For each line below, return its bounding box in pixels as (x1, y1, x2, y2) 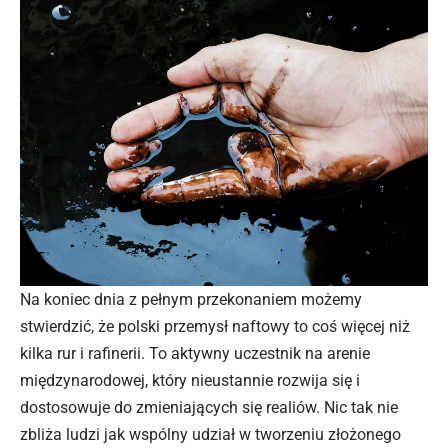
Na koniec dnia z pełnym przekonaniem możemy (20, 290, 362, 310)
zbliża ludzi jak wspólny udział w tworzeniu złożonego (20, 425, 401, 445)
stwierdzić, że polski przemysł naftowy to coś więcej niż (20, 317, 410, 337)
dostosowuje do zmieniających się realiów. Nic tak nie (20, 398, 398, 418)
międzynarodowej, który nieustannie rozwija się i (20, 371, 360, 391)
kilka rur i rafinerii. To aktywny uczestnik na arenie (20, 344, 370, 364)
